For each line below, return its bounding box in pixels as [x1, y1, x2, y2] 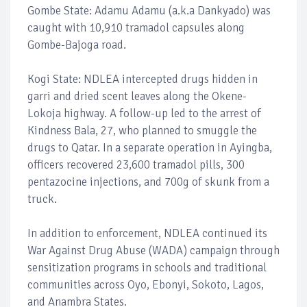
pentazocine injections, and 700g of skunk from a [27, 175, 269, 190]
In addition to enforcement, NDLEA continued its [27, 226, 267, 241]
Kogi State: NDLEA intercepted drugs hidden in [27, 72, 258, 87]
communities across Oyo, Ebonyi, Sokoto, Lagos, [27, 278, 264, 293]
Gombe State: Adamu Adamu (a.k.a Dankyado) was [27, 3, 271, 19]
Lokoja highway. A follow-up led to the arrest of [27, 106, 261, 121]
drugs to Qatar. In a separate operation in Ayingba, [27, 140, 272, 156]
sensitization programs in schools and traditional [27, 260, 267, 275]
